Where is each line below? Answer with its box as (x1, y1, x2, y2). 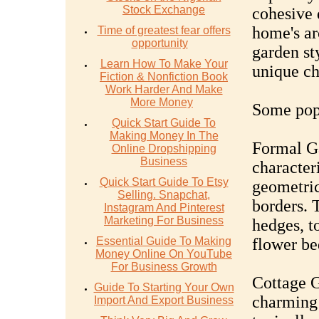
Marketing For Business (104, 214, 224, 226)
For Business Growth (110, 261, 217, 273)
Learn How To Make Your (100, 58, 228, 70)
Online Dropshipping (111, 142, 216, 155)
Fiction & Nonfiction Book (100, 70, 228, 83)
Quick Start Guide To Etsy (99, 176, 229, 188)
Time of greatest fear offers (97, 24, 231, 36)
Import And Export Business (94, 294, 234, 306)
